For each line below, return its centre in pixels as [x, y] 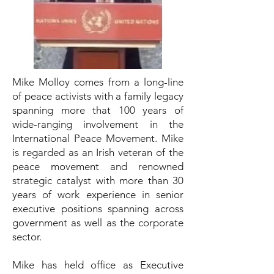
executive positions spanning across [98, 209]
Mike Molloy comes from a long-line [98, 82]
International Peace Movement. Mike [98, 138]
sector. [27, 237]
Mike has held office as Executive [98, 265]
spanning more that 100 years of [98, 110]
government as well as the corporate [98, 223]
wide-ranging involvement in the [98, 124]
